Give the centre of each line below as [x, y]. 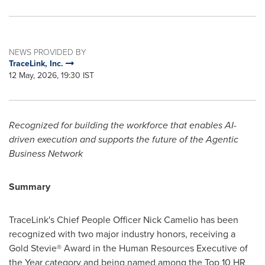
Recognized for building [59, 125]
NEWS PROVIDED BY [48, 52]
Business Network [46, 153]
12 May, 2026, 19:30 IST [51, 75]
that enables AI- [202, 125]
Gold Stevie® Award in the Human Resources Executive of [128, 248]
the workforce [138, 125]
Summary [30, 187]
